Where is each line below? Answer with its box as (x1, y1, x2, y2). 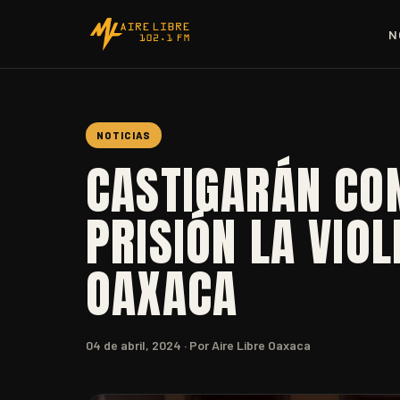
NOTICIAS (96, 129, 151, 141)
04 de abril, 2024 (86, 337, 181, 353)
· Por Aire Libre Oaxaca (181, 337, 311, 353)
